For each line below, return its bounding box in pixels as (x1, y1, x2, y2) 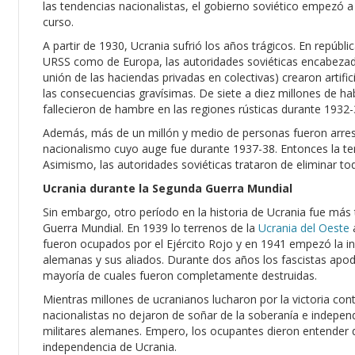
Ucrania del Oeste (258, 220, 349, 235)
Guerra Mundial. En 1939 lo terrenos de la (43, 220, 258, 235)
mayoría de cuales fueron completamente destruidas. (43, 268, 317, 283)
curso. (43, 14, 74, 29)
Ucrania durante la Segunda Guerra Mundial (43, 181, 292, 196)
